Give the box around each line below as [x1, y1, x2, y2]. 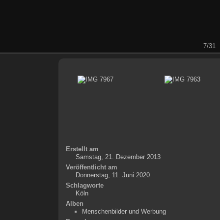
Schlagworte [65, 181, 104, 189]
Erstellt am [65, 145, 99, 153]
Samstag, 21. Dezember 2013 [75, 153, 161, 161]
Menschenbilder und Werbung [82, 207, 166, 215]
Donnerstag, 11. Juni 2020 [75, 171, 150, 179]
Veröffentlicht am [65, 163, 117, 171]
